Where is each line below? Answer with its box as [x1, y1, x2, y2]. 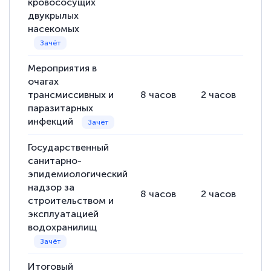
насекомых [28, 22, 80, 34]
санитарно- [28, 154, 82, 166]
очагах [28, 75, 59, 87]
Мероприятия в [28, 62, 97, 74]
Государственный [28, 141, 109, 153]
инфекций [28, 115, 76, 127]
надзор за [28, 181, 75, 193]
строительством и [28, 194, 114, 206]
